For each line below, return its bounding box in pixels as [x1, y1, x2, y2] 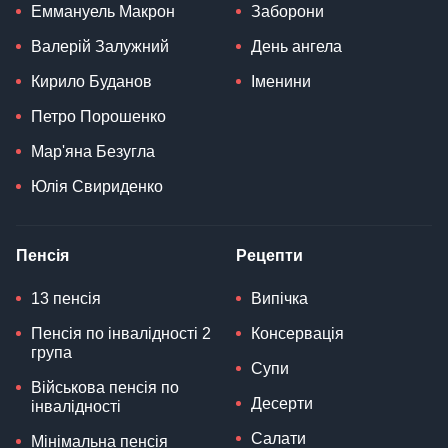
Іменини [251, 73, 311, 91]
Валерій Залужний [31, 38, 169, 56]
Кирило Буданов [31, 73, 152, 91]
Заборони [251, 3, 324, 21]
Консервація [251, 325, 344, 343]
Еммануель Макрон [31, 3, 175, 21]
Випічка [251, 290, 308, 308]
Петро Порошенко [31, 108, 166, 126]
